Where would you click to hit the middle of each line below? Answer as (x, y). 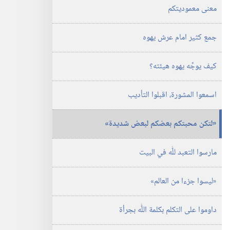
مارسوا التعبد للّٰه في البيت (178, 153)
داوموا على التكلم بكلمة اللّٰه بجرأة (168, 210)
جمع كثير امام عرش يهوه (180, 38)
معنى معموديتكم (192, 9)
